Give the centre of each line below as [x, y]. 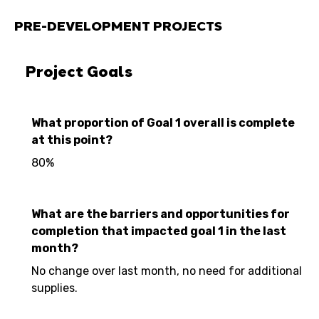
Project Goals [79, 71]
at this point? [72, 140]
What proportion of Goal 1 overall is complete [163, 123]
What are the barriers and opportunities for [161, 214]
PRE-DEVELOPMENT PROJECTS [118, 25]
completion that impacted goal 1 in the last [159, 231]
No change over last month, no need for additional [167, 271]
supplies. [54, 288]
